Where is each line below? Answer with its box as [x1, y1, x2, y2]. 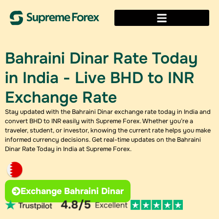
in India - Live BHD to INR [5, 68, 195, 88]
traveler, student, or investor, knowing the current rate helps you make [5, 127, 211, 134]
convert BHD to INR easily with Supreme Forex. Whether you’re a [5, 117, 193, 125]
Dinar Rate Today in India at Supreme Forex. [5, 145, 131, 153]
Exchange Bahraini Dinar [21, 186, 124, 197]
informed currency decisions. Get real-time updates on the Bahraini [5, 136, 201, 144]
